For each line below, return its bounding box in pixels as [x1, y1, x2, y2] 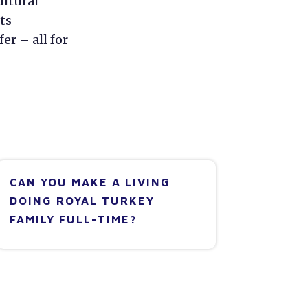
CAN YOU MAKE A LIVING [9, 176, 170, 189]
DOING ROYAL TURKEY [9, 195, 155, 208]
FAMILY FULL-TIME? [9, 213, 137, 226]
